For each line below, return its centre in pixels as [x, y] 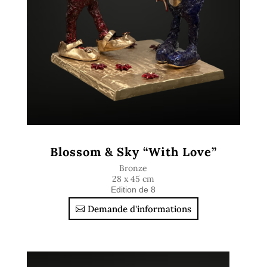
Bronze [133, 168]
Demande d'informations [139, 209]
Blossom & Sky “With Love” [133, 152]
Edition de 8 [133, 190]
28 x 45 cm [133, 179]
